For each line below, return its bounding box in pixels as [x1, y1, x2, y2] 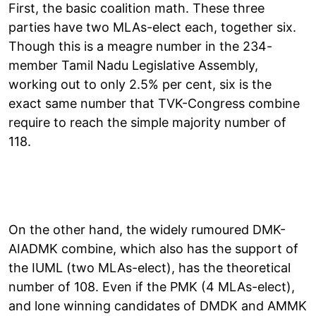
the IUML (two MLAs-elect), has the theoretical [8, 260, 291, 275]
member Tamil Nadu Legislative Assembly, [8, 57, 258, 73]
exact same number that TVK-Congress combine [8, 95, 300, 111]
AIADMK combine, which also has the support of [8, 241, 298, 256]
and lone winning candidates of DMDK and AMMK [8, 298, 307, 313]
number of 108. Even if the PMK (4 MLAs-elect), [8, 279, 295, 294]
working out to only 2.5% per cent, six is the [8, 76, 272, 92]
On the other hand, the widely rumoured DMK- [8, 221, 286, 237]
